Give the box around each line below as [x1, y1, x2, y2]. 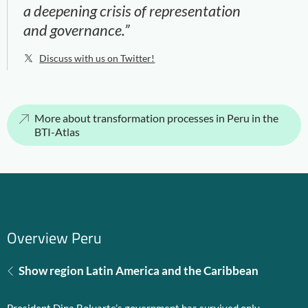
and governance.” [23, 21, 131, 39]
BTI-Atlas [34, 125, 80, 138]
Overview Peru [7, 226, 102, 250]
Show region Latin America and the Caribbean [19, 263, 258, 278]
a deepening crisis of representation [23, 1, 241, 20]
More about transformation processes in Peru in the [34, 111, 278, 124]
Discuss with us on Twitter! [39, 52, 155, 64]
